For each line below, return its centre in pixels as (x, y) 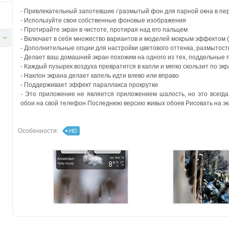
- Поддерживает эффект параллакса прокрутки (89, 85)
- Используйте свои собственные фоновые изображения (103, 20)
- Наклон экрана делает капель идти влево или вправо (100, 76)
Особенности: (38, 131)
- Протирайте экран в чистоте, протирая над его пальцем (104, 30)
